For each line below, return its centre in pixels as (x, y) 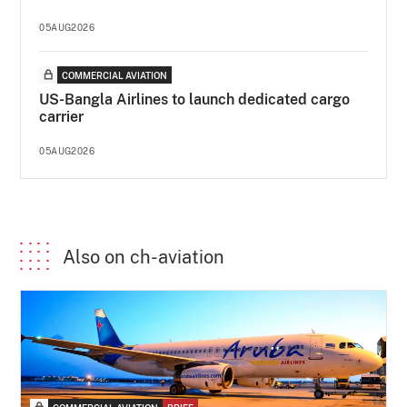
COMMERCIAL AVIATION (115, 75)
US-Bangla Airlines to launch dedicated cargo (195, 99)
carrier (62, 116)
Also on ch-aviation (144, 257)
